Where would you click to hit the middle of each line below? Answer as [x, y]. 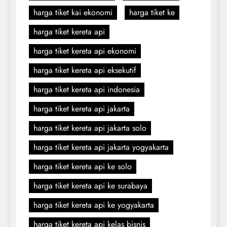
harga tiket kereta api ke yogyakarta [94, 205]
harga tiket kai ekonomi [73, 12]
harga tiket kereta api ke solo [83, 166]
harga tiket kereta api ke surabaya [90, 185]
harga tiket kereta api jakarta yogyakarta [101, 147]
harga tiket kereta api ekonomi [85, 51]
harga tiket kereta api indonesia [87, 89]
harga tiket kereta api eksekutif [85, 70]
